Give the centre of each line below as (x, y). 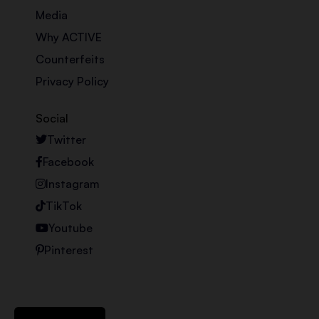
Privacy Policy (72, 82)
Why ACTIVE (69, 37)
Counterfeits (70, 59)
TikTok (64, 206)
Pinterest (69, 250)
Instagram (73, 184)
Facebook (68, 162)
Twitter (67, 140)
